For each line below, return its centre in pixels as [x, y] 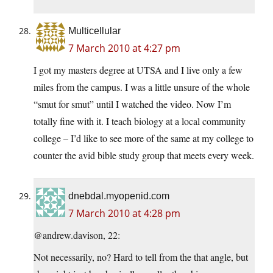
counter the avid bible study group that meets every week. [144, 155]
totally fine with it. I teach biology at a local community [140, 121]
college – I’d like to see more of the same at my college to [144, 138]
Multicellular [94, 30]
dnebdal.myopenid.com [119, 196]
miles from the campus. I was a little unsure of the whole [142, 87]
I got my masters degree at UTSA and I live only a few [138, 69]
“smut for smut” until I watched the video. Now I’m [132, 104]
